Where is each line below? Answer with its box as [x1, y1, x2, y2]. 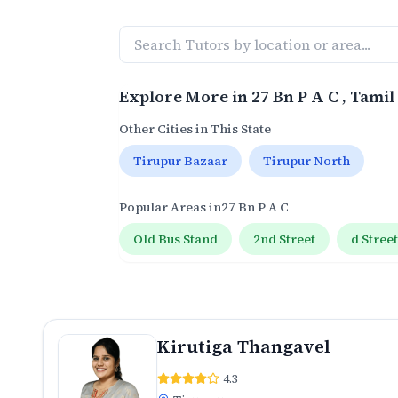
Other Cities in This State [119, 120, 272, 138]
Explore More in [119, 85, 252, 107]
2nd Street [253, 230, 316, 248]
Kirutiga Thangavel [157, 334, 330, 359]
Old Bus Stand [133, 230, 219, 248]
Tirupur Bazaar [133, 152, 228, 170]
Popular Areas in [119, 198, 222, 216]
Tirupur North [263, 152, 351, 170]
